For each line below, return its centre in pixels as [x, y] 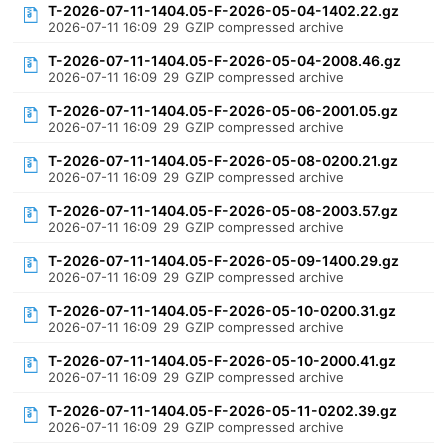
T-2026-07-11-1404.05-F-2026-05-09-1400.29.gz [224, 260]
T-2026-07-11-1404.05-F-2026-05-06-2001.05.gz [223, 110]
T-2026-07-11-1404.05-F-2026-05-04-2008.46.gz [225, 60]
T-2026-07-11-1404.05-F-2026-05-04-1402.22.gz [224, 10]
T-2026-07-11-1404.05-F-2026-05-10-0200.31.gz [222, 310]
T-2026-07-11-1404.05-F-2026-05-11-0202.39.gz [223, 410]
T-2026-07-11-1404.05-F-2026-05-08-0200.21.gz [223, 160]
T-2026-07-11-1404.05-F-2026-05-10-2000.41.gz [222, 360]
